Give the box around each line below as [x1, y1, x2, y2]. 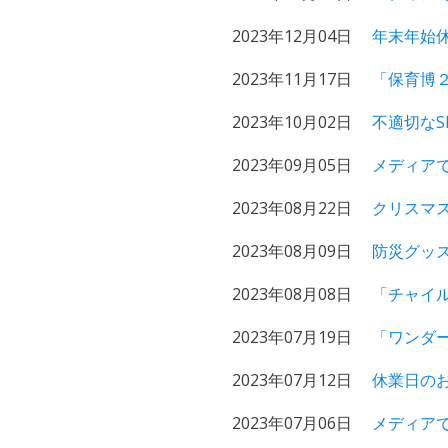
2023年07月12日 [232, 369, 352, 391]
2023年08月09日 [232, 240, 352, 262]
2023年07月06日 [232, 412, 352, 434]
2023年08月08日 [232, 283, 352, 305]
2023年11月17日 [232, 68, 352, 90]
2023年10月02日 [232, 111, 352, 133]
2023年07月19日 [232, 326, 352, 348]
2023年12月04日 [232, 25, 352, 47]
